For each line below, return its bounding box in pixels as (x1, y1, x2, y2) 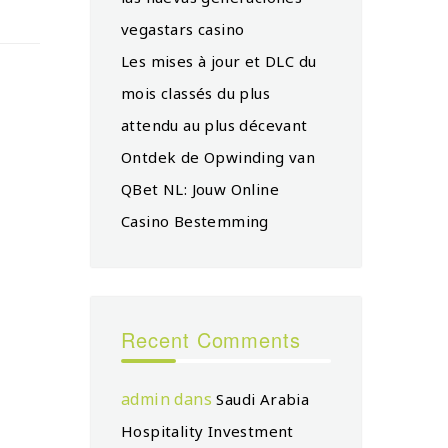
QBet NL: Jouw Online (121, 178, 279, 199)
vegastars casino (121, 18, 245, 39)
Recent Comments (121, 324, 302, 354)
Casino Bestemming (121, 210, 269, 231)
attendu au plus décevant (121, 114, 308, 135)
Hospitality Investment (121, 420, 294, 441)
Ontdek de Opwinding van (121, 146, 316, 167)
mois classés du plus (121, 82, 270, 103)
